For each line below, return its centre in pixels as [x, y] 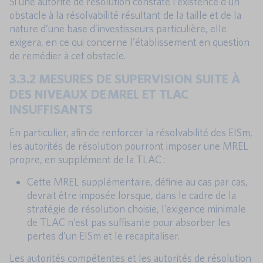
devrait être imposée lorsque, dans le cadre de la [131, 195]
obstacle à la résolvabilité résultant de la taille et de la [125, 15]
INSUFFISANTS [51, 109]
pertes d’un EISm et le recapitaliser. [103, 236]
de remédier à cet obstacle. [68, 56]
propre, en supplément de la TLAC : [87, 160]
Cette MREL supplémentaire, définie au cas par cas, [137, 182]
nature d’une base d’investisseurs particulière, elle [118, 29]
